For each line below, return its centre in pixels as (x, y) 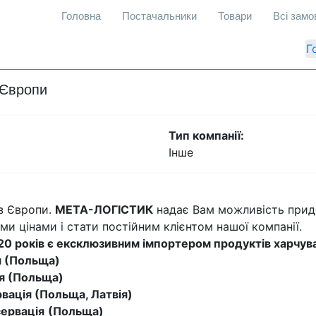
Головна (81, 16)
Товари (235, 16)
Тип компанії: (206, 135)
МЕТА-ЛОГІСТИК (104, 209)
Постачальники (159, 16)
